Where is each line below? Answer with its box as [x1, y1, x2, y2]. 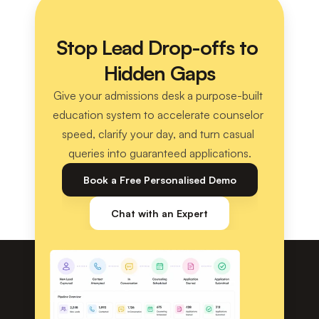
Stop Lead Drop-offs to [56, 35, 258, 60]
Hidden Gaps [104, 61, 215, 85]
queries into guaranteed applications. [68, 146, 251, 160]
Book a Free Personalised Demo [83, 174, 236, 186]
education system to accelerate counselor [53, 108, 263, 122]
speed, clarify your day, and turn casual [62, 127, 254, 141]
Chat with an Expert [111, 207, 208, 219]
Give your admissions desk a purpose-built [53, 88, 263, 103]
